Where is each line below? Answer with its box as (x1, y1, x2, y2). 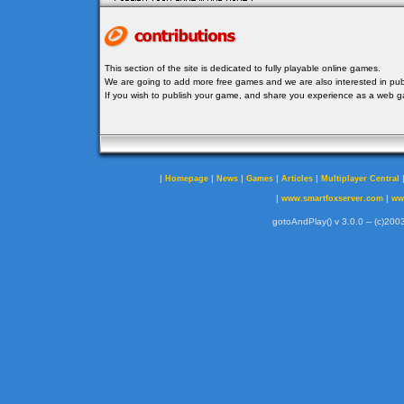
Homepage (165, 174, 208, 183)
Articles (281, 174, 313, 183)
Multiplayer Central (321, 174, 399, 183)
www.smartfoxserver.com (280, 194, 383, 203)
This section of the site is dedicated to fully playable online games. (105, 63, 381, 73)
